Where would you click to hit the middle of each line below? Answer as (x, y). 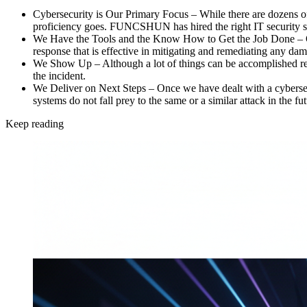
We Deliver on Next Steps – (94, 88)
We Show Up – (66, 64)
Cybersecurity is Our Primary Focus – (115, 14)
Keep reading (35, 124)
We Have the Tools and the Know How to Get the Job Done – (168, 39)
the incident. (59, 76)
